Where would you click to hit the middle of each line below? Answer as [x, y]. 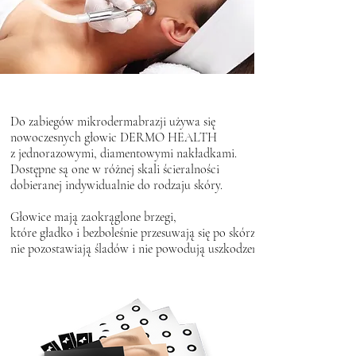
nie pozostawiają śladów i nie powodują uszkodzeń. [135, 249]
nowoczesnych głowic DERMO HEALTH [114, 137]
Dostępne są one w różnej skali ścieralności [115, 169]
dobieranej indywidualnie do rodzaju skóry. [116, 185]
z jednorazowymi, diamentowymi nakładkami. [124, 153]
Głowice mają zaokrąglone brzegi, [93, 217]
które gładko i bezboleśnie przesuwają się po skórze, [137, 233]
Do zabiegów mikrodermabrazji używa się [113, 122]
